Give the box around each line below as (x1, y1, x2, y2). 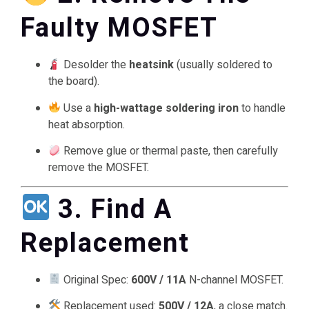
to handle (239, 99, 286, 117)
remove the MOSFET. (48, 159, 149, 177)
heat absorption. (48, 116, 125, 133)
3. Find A (58, 190, 173, 229)
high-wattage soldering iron (94, 99, 239, 117)
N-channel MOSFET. (186, 271, 284, 288)
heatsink (129, 57, 175, 74)
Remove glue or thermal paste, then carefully (61, 143, 279, 160)
